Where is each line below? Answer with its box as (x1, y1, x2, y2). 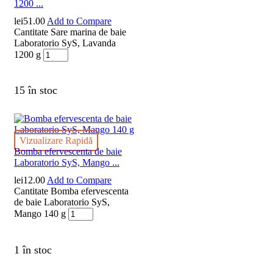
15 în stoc (14, 84, 57, 97)
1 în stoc (14, 243, 52, 256)
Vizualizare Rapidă (19, 135, 93, 146)
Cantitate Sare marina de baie (14, 27, 126, 38)
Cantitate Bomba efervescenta (14, 186, 129, 197)
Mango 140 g (14, 208, 66, 219)
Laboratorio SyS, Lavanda (14, 38, 116, 49)
